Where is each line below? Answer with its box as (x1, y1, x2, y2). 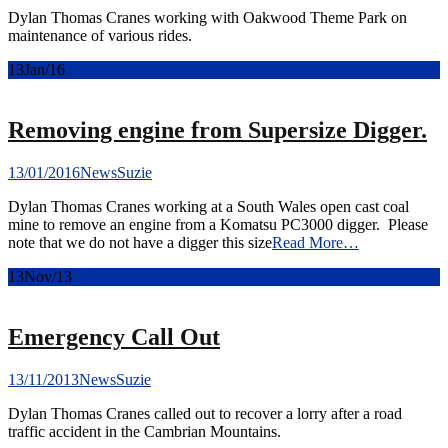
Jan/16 (24, 61, 65, 79)
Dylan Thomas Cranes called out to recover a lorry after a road (8, 405, 402, 422)
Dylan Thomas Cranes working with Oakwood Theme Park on (8, 9, 407, 27)
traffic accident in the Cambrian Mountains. (8, 423, 281, 440)
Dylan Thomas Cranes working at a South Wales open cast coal (8, 198, 409, 216)
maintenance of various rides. (8, 27, 192, 45)
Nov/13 (24, 268, 72, 286)
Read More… (272, 234, 359, 252)
